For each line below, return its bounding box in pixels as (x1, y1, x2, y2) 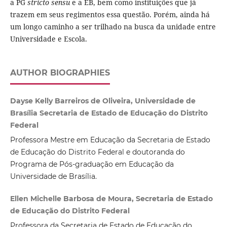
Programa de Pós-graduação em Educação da (10, 160, 174, 169)
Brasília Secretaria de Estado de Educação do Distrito (10, 108, 208, 118)
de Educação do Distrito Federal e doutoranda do (10, 147, 185, 157)
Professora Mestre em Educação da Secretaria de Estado (10, 135, 210, 145)
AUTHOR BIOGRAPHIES (10, 68, 110, 78)
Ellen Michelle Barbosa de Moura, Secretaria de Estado (10, 194, 213, 204)
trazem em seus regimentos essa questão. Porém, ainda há (10, 10, 210, 19)
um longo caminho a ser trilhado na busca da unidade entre (10, 22, 216, 31)
